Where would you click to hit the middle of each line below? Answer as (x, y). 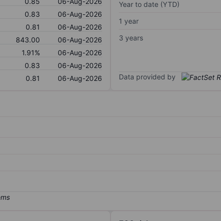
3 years (131, 37)
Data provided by (147, 76)
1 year (129, 21)
